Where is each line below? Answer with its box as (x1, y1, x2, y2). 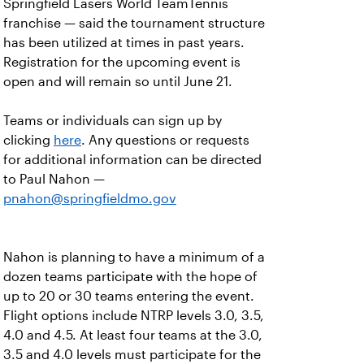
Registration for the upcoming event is (3, 55, 240, 69)
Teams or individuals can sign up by (3, 114, 222, 128)
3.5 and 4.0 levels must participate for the (3, 348, 261, 362)
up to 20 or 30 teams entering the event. (3, 289, 254, 303)
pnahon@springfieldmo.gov (3, 192, 176, 206)
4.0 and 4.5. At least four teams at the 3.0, (3, 328, 262, 342)
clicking (3, 133, 54, 147)
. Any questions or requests (81, 133, 249, 147)
